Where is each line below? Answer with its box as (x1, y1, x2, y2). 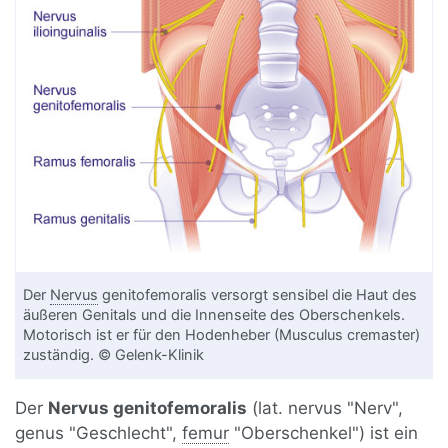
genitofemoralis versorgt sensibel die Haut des (98, 285, 418, 304)
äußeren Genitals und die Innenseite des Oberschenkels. (23, 305, 406, 324)
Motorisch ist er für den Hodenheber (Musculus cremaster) (23, 325, 421, 344)
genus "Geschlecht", (15, 422, 183, 443)
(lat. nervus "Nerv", (247, 397, 404, 418)
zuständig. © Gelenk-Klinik (23, 345, 205, 364)
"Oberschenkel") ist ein (229, 422, 419, 443)
